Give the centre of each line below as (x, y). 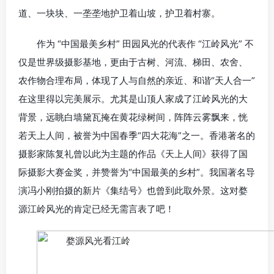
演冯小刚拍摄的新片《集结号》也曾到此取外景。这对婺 (133, 191)
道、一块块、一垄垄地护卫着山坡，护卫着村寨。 (119, 13)
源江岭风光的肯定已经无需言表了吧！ (96, 209)
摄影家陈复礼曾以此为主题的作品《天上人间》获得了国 (133, 154)
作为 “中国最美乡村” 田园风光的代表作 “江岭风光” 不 (145, 44)
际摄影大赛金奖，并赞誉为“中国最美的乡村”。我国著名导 (137, 172)
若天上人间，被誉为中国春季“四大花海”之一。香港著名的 (137, 136)
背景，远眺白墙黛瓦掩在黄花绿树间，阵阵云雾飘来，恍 (133, 117)
